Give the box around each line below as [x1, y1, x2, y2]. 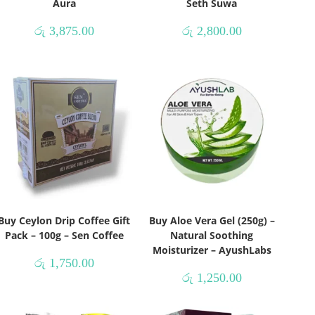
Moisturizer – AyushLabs [152, 243, 271, 257]
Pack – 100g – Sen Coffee [4, 228, 124, 242]
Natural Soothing [170, 228, 253, 242]
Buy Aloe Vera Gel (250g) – [148, 213, 275, 227]
